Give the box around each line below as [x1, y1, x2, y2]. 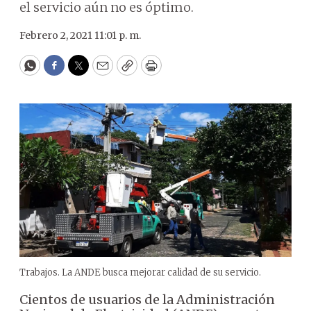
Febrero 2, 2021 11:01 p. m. [19, 29, 141, 42]
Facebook [53, 63, 112, 80]
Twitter [77, 63, 124, 80]
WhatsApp [28, 63, 94, 80]
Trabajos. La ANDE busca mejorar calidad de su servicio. [19, 266, 261, 278]
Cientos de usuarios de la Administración [19, 291, 275, 308]
